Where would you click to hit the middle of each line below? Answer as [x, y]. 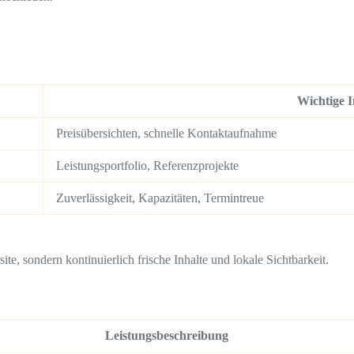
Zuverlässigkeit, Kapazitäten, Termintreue [160, 198]
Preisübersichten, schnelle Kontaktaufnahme [166, 134]
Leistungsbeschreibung [166, 335]
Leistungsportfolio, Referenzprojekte [147, 166]
